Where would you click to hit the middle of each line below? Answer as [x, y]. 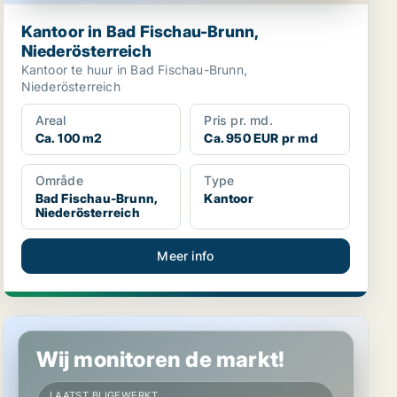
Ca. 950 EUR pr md [261, 138]
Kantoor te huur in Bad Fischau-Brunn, [134, 70]
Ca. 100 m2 [69, 138]
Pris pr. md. [238, 120]
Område [59, 180]
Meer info [186, 256]
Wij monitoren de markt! [160, 359]
